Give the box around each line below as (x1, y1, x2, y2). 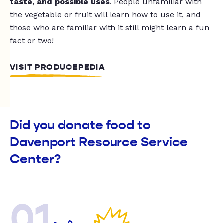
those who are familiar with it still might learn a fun (10, 23, 209, 32)
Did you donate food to (10, 117, 151, 133)
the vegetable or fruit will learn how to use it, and (10, 10, 201, 19)
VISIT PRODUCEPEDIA (10, 62, 106, 72)
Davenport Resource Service (10, 134, 188, 150)
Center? (10, 151, 61, 167)
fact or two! (10, 36, 54, 45)
